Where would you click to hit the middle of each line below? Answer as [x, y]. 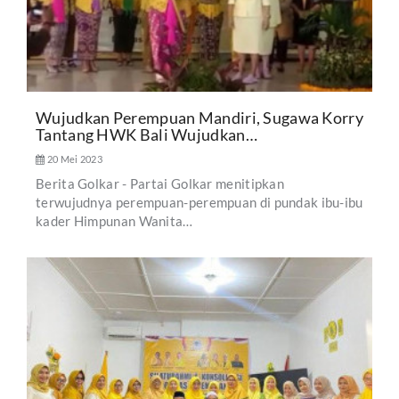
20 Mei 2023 [73, 159]
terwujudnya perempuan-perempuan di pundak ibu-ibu [199, 203]
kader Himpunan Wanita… [114, 221]
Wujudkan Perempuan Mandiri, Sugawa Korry [199, 118]
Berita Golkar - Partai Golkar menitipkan [160, 184]
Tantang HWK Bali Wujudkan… [147, 135]
